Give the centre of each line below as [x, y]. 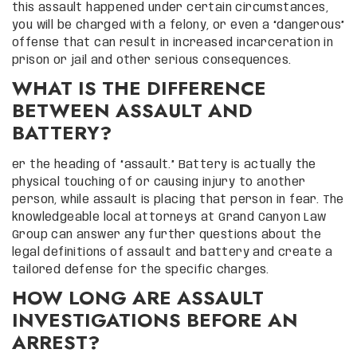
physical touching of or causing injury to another [159, 182]
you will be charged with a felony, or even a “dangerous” [178, 25]
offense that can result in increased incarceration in [173, 43]
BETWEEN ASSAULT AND [132, 110]
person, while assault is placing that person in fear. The [178, 200]
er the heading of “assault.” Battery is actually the [164, 165]
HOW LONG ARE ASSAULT [138, 297]
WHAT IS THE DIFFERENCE [139, 88]
